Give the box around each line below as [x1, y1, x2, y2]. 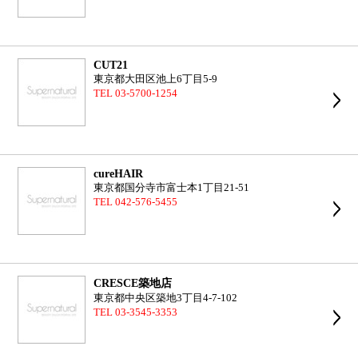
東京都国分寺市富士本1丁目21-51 [93, 182, 250, 193]
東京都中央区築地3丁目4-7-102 [93, 292, 238, 304]
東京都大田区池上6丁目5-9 [93, 74, 218, 85]
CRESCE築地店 [93, 276, 173, 289]
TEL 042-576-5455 [93, 197, 178, 208]
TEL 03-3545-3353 [93, 307, 178, 318]
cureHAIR [93, 167, 144, 180]
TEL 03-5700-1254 [93, 88, 178, 99]
